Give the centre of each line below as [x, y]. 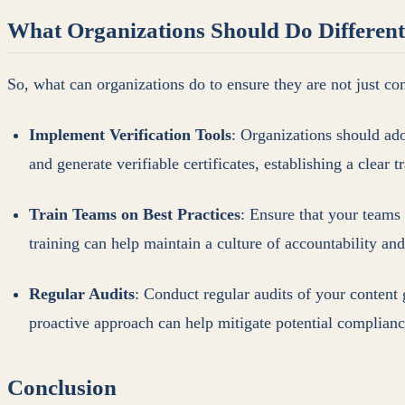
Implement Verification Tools [130, 134]
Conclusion [62, 387]
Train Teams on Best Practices [135, 214]
